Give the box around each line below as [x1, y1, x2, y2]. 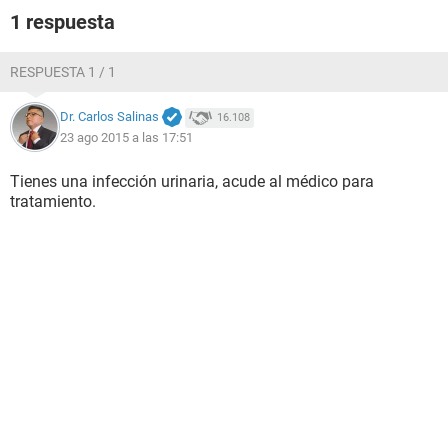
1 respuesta [10, 10, 115, 34]
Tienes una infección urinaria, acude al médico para [10, 172, 374, 191]
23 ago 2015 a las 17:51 [60, 129, 193, 145]
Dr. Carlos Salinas [60, 109, 159, 125]
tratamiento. [10, 192, 96, 211]
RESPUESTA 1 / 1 [10, 64, 116, 80]
